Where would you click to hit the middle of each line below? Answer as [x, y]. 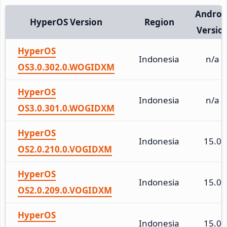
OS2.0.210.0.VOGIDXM [65, 149]
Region [159, 22]
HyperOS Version [66, 22]
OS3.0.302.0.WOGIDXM [66, 67]
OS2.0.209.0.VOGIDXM [65, 190]
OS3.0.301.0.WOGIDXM [66, 108]
